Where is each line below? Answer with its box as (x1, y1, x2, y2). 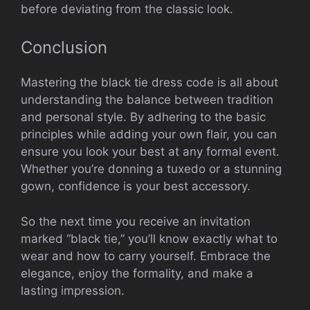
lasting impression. (21, 283, 125, 298)
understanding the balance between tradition (21, 93, 273, 107)
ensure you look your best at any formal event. (21, 145, 280, 159)
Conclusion (21, 37, 107, 58)
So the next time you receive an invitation (21, 214, 250, 228)
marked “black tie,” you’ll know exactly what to (21, 231, 277, 246)
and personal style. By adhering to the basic (21, 110, 266, 125)
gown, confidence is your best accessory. (21, 179, 250, 194)
